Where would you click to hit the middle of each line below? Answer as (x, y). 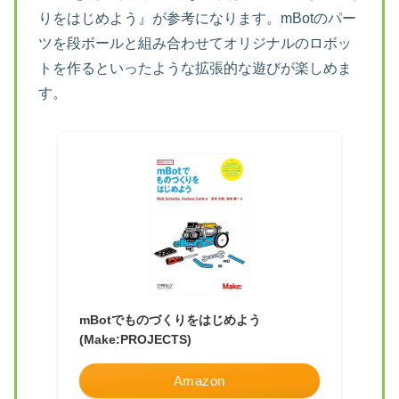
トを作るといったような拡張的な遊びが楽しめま (195, 69)
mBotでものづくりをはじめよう (170, 319)
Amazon (199, 380)
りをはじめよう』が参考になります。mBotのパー (197, 19)
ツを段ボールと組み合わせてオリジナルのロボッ (195, 44)
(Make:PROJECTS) (135, 339)
